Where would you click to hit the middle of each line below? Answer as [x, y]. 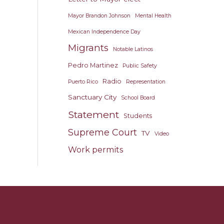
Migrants [88, 48]
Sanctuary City [92, 97]
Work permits [95, 149]
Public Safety [140, 66]
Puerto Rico [83, 82]
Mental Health [153, 16]
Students [138, 116]
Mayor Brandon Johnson [99, 16]
